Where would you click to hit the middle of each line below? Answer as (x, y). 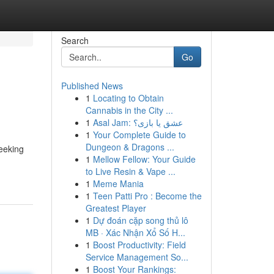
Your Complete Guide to (139, 135)
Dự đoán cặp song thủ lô (140, 220)
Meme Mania (118, 183)
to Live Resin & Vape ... (130, 171)
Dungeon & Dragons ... (130, 147)
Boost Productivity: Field (139, 245)
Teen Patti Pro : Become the (147, 196)
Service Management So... (137, 257)
